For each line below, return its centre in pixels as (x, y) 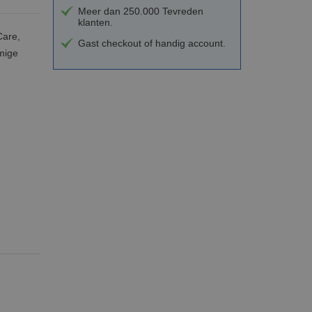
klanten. (95, 22)
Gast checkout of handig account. (151, 43)
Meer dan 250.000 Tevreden (140, 11)
